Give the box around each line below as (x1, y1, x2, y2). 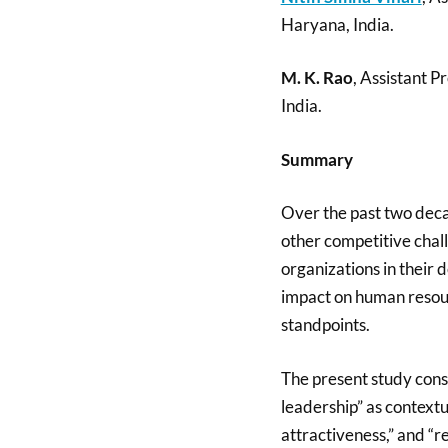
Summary (280, 148, 353, 170)
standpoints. (280, 314, 370, 336)
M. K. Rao (280, 67, 353, 89)
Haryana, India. (280, 13, 394, 35)
